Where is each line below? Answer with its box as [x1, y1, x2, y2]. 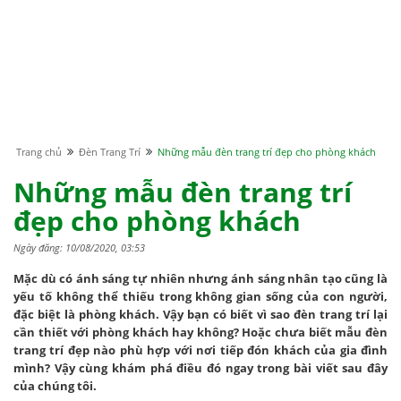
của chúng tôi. [13, 378, 97, 395]
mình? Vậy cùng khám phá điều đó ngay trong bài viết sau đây [13, 360, 388, 377]
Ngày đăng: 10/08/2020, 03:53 [13, 241, 145, 255]
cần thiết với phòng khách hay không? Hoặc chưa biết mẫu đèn [13, 324, 388, 341]
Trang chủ [16, 145, 62, 159]
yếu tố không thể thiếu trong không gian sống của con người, [13, 288, 388, 305]
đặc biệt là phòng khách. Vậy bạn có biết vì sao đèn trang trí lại [13, 306, 388, 323]
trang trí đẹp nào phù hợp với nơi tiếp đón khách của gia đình [13, 342, 388, 359]
